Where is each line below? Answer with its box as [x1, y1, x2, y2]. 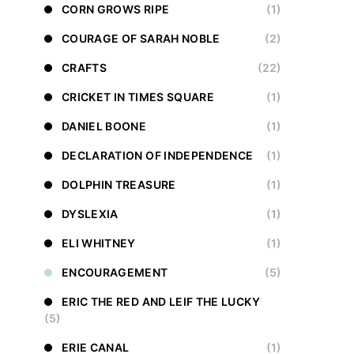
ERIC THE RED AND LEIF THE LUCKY [62, 295, 260, 308]
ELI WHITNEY [62, 236, 136, 250]
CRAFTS [62, 61, 107, 74]
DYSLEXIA [62, 207, 119, 220]
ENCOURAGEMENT [62, 265, 168, 279]
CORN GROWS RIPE [62, 2, 170, 16]
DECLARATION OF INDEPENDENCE [62, 149, 254, 162]
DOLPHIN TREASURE [62, 178, 176, 191]
